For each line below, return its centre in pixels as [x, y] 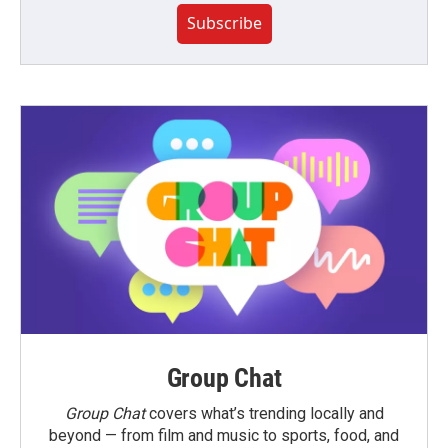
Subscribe [224, 22]
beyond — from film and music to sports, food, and [224, 435]
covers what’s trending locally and [264, 413]
